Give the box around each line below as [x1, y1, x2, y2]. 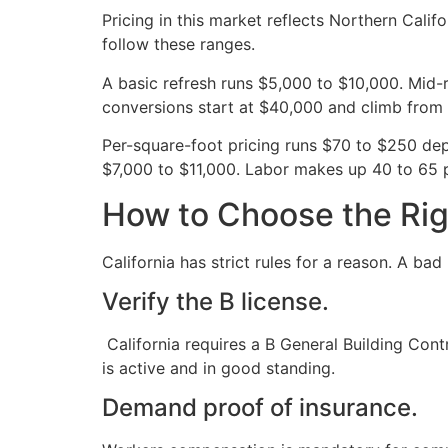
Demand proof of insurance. [102, 393, 424, 423]
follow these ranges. [102, 34, 255, 55]
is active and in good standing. [102, 358, 335, 379]
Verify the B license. [102, 287, 329, 317]
